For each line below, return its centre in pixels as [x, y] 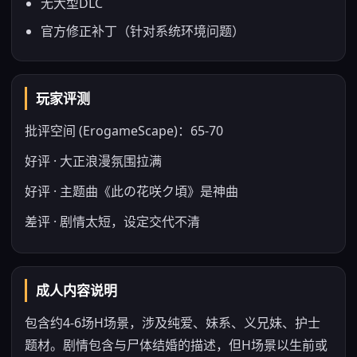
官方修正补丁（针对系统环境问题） [143, 31]
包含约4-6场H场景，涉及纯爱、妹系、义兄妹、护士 [173, 323]
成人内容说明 [76, 290]
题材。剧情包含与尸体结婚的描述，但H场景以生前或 [176, 345]
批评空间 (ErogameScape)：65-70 [124, 131]
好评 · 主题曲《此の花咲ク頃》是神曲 [131, 191]
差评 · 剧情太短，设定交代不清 [112, 222]
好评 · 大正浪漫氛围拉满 [93, 161]
